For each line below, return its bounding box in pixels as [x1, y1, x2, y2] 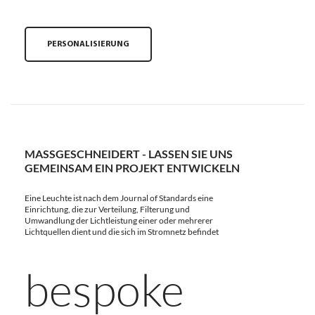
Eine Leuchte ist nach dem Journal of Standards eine [25, 192, 213, 203]
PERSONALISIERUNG [47, 39, 129, 49]
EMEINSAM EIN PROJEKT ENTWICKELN [25, 160, 231, 174]
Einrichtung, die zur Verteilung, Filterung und [25, 203, 190, 214]
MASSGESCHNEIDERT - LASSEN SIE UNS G [25, 146, 233, 160]
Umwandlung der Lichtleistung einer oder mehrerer [25, 214, 213, 226]
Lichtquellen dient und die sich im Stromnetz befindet [25, 226, 219, 237]
